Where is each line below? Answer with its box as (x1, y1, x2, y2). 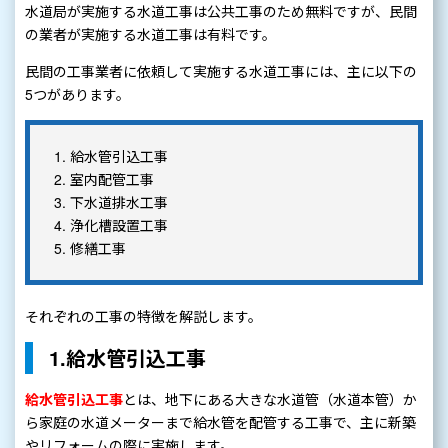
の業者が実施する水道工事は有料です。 (25, 24, 276, 45)
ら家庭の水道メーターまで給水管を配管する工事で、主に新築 (25, 412, 416, 433)
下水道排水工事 (70, 192, 168, 213)
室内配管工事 (70, 169, 154, 190)
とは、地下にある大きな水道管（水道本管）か (123, 389, 417, 410)
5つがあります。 (25, 84, 130, 105)
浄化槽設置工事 (70, 215, 168, 236)
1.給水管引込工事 (49, 343, 206, 373)
